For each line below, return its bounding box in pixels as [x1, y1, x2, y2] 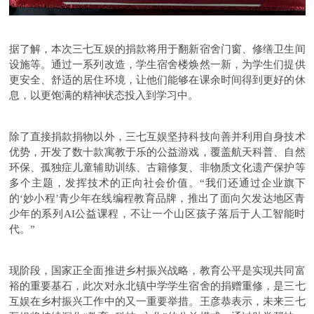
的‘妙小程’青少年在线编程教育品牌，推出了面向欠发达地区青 [8, 192, 306, 204]
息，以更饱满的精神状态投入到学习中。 [8, 89, 198, 101]
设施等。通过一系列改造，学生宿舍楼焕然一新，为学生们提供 [8, 58, 306, 70]
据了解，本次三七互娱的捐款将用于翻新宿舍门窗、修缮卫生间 [8, 43, 306, 55]
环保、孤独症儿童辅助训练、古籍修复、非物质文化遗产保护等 [8, 161, 306, 173]
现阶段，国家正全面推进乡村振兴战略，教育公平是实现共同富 [8, 264, 306, 276]
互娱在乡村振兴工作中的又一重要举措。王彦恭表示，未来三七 [8, 295, 306, 307]
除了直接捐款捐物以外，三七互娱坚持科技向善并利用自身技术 [8, 130, 306, 142]
